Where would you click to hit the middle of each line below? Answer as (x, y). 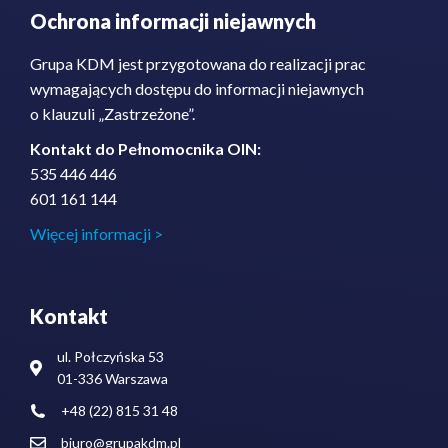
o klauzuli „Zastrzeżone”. (112, 113)
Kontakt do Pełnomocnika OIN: (145, 148)
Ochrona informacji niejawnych (173, 20)
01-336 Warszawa (112, 378)
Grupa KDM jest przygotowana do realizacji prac (198, 63)
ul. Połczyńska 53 (110, 356)
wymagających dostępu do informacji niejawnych (197, 88)
